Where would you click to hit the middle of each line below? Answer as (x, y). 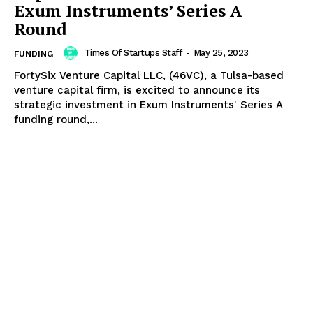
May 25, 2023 (221, 53)
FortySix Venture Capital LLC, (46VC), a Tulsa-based (149, 76)
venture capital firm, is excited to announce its (137, 90)
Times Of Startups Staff (133, 53)
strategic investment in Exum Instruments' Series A (148, 105)
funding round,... (56, 120)
